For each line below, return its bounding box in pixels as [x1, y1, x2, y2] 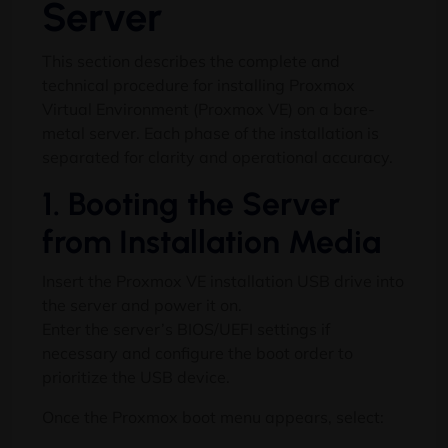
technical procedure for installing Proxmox [42, 75, 355, 96]
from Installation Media [42, 223, 381, 262]
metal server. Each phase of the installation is [42, 123, 379, 144]
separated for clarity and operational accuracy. [42, 147, 393, 168]
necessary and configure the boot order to [42, 343, 353, 364]
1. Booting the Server [42, 185, 340, 224]
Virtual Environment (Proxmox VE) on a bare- [42, 99, 375, 120]
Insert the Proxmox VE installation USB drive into [42, 271, 404, 292]
